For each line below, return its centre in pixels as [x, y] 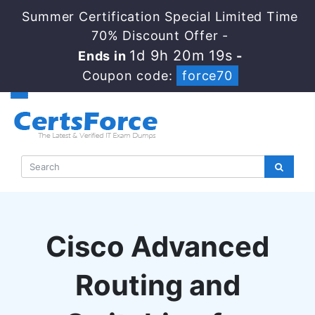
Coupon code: [129, 76]
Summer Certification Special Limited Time [160, 17]
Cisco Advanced [157, 246]
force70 [207, 76]
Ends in [104, 56]
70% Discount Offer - [160, 36]
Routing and [157, 285]
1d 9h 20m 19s [181, 56]
